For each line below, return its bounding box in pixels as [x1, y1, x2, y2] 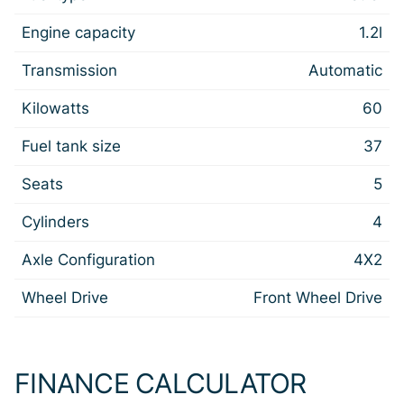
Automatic [308, 61, 382, 79]
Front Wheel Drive [253, 289, 382, 307]
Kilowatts [22, 99, 89, 117]
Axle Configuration [22, 251, 155, 269]
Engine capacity [22, 23, 135, 41]
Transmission [22, 61, 117, 79]
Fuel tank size [22, 137, 121, 155]
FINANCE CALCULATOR [14, 366, 307, 399]
